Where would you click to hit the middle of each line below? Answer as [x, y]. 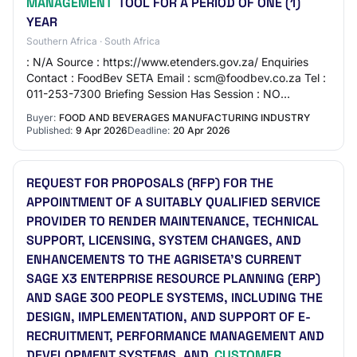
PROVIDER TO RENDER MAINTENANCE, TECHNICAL [173, 221]
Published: [49, 130]
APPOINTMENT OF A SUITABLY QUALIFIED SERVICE [173, 202]
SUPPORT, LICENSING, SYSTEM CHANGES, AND [164, 240]
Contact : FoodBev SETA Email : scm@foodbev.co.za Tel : [176, 78]
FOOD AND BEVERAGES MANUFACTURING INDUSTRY [184, 118]
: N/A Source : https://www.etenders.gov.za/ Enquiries [167, 62]
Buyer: [41, 118]
